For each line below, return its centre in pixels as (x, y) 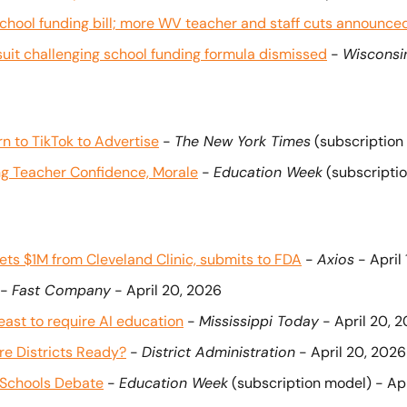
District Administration (218, 352)
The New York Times (243, 141)
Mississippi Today (259, 321)
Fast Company (61, 290)
